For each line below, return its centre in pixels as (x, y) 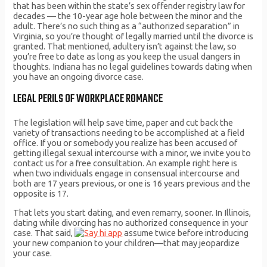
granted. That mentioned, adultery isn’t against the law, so (125, 46)
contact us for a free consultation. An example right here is (125, 163)
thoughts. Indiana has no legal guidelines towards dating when (133, 67)
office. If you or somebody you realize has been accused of (125, 143)
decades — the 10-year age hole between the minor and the (128, 16)
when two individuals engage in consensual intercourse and (127, 173)
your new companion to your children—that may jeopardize (127, 243)
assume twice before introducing (186, 232)
